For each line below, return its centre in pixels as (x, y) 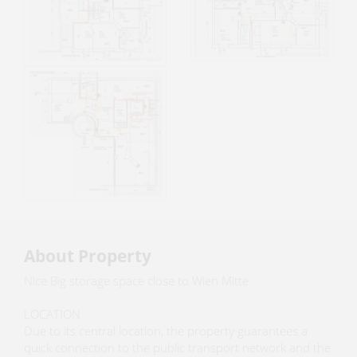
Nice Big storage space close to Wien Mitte (136, 281)
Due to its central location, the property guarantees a (166, 331)
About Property (88, 256)
